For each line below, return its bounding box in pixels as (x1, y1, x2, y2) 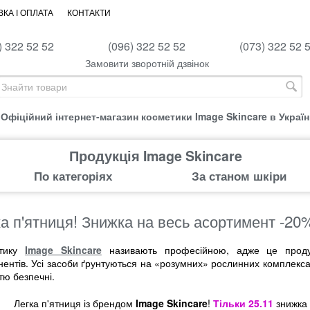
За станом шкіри (191, 167, 286, 184)
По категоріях (33, 167, 112, 184)
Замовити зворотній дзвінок (84, 56, 209, 70)
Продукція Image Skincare (69, 146, 242, 165)
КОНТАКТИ (67, 8, 111, 18)
